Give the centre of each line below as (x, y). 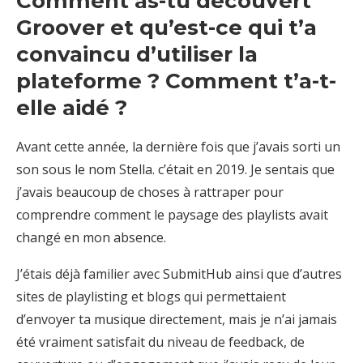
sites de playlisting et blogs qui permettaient (151, 296)
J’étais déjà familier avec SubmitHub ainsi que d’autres (179, 273)
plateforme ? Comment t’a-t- (176, 81)
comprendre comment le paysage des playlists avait (172, 214)
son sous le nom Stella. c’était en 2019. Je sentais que (175, 169)
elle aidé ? (72, 107)
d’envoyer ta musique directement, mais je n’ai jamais (177, 319)
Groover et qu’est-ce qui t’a (167, 27)
